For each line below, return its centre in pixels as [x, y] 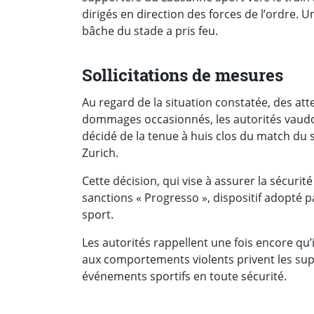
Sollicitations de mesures [183, 75]
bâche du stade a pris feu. [150, 30]
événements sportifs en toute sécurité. [184, 276]
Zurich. [100, 152]
